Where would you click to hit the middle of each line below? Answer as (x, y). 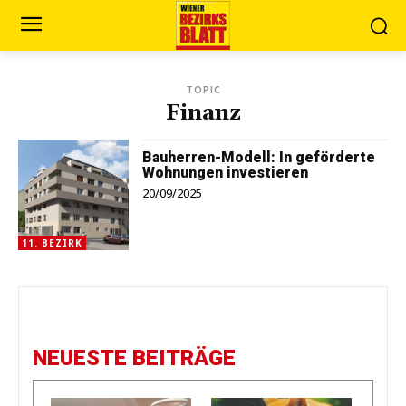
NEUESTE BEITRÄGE (134, 358)
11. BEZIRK (52, 243)
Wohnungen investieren (226, 173)
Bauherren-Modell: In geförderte (259, 157)
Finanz (203, 113)
